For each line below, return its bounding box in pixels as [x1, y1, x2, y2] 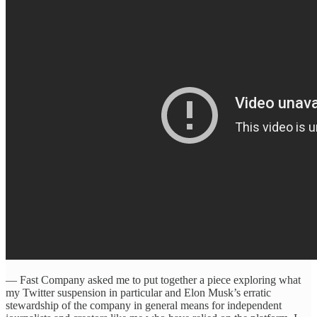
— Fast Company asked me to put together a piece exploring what [6, 273, 301, 286]
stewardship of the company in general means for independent [6, 299, 282, 311]
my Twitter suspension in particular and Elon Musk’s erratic [6, 286, 271, 299]
